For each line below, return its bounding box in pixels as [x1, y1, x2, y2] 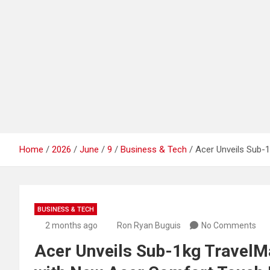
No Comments [201, 220, 256, 230]
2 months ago [45, 220, 98, 230]
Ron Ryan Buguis [117, 220, 181, 230]
